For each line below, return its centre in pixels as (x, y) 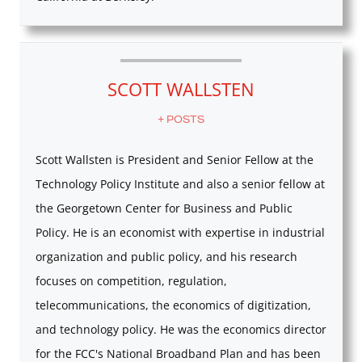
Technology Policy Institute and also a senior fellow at (180, 183)
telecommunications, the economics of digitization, (173, 305)
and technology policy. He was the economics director (181, 329)
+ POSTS (181, 119)
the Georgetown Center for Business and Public (164, 208)
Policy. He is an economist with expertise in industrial (180, 232)
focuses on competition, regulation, (131, 280)
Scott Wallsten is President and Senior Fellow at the (175, 159)
